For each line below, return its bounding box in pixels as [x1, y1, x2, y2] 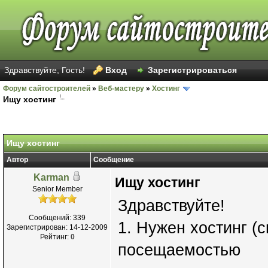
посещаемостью [118, 240, 240, 259]
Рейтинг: [39, 232, 71, 241]
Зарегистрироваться [148, 65, 237, 75]
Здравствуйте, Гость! [4, 65, 87, 75]
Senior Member [32, 184, 83, 193]
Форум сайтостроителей [3, 84, 90, 93]
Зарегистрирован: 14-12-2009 [7, 223, 108, 232]
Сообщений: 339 [29, 213, 86, 222]
